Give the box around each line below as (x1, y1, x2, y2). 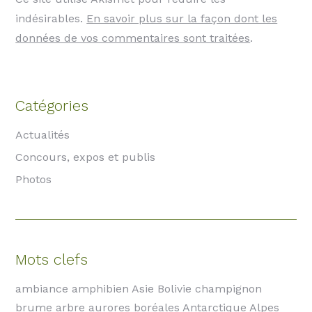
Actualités (15, 128, 70, 142)
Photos (15, 173, 52, 187)
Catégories (15, 97, 89, 115)
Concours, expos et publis (15, 150, 156, 164)
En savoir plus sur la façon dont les (86, 12, 278, 26)
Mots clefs (15, 251, 88, 269)
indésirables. (15, 12, 87, 26)
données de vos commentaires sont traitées (15, 31, 251, 45)
